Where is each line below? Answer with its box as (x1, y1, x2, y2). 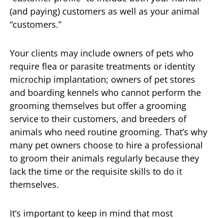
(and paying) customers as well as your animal (10, 5, 200, 17)
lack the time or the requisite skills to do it (10, 165, 182, 177)
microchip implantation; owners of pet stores (10, 73, 195, 85)
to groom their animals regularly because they (10, 152, 199, 164)
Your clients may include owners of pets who (10, 47, 194, 59)
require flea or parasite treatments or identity (10, 60, 195, 72)
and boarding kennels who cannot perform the (10, 86, 201, 98)
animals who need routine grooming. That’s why (10, 126, 207, 138)
